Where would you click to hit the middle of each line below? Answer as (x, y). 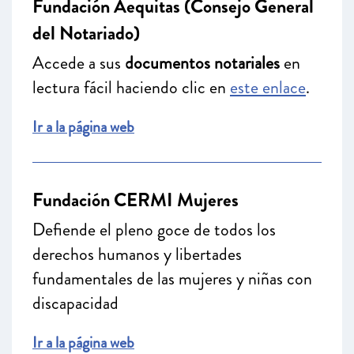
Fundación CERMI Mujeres (136, 200)
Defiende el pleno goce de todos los (154, 230)
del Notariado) (86, 33)
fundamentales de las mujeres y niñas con (172, 279)
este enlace (268, 87)
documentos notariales (202, 63)
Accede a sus (79, 63)
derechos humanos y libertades (137, 254)
